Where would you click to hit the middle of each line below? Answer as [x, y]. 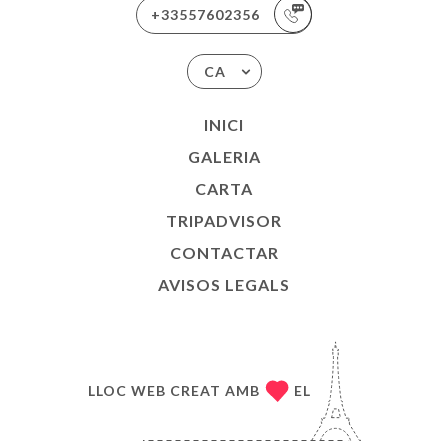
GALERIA [224, 156]
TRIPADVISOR [224, 220]
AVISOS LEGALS [224, 284]
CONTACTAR [224, 252]
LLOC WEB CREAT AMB [173, 391]
